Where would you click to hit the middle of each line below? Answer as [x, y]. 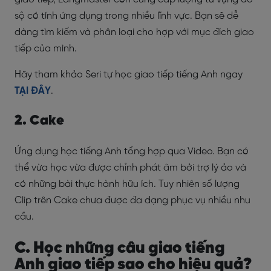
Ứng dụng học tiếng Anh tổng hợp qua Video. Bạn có [132, 151]
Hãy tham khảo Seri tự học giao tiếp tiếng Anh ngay [129, 74]
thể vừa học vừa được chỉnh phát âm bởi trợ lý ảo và [130, 168]
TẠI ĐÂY [33, 91]
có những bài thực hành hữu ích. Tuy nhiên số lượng [127, 184]
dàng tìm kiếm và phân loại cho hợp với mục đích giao [134, 32]
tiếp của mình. [46, 48]
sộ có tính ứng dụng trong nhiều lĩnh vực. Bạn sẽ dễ [126, 16]
